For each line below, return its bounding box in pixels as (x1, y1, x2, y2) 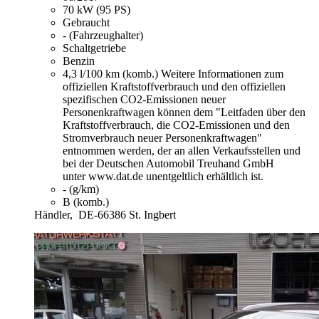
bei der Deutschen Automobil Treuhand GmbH (63, 157, 274, 170)
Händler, (34, 209, 75, 221)
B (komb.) (63, 196, 109, 209)
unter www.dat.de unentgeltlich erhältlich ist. (63, 170, 263, 183)
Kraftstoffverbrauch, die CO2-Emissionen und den (63, 119, 290, 132)
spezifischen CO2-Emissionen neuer (63, 93, 226, 106)
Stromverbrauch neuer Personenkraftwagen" (63, 132, 262, 145)
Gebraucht (63, 16, 110, 29)
